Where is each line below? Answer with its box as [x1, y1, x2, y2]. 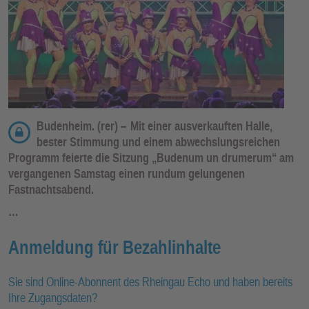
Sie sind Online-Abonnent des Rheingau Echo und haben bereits [8, 275, 292, 290]
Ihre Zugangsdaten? [8, 290, 97, 306]
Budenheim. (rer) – [37, 119, 126, 134]
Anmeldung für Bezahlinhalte [8, 237, 221, 259]
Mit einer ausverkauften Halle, [130, 119, 272, 134]
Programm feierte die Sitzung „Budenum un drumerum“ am [8, 150, 294, 166]
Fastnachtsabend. [8, 182, 94, 197]
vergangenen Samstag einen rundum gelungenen [8, 166, 245, 181]
